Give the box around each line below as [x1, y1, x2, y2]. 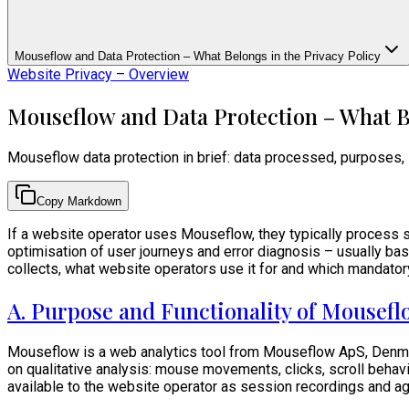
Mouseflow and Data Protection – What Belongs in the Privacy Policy [15, 49, 381, 63]
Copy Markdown [37, 194, 121, 208]
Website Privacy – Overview [7, 66, 189, 83]
